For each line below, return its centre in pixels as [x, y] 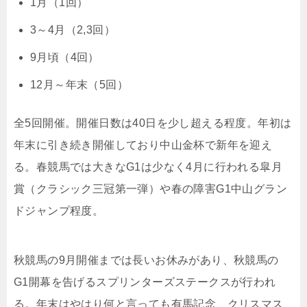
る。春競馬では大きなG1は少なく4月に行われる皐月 [148, 167]
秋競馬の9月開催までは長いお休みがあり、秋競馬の [146, 260]
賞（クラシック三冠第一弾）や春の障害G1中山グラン [150, 188]
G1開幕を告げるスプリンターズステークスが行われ [145, 282]
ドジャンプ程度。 [59, 210]
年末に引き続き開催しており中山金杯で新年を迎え [143, 145]
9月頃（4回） [65, 57]
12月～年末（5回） [79, 84]
